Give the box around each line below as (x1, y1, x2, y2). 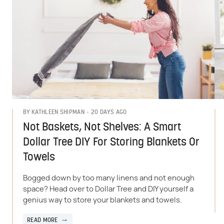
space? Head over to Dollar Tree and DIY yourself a (23, 185, 193, 193)
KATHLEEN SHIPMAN (31, 109, 84, 116)
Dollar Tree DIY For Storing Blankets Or (23, 136, 199, 148)
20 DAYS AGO (91, 109, 127, 115)
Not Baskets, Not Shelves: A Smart (23, 121, 181, 133)
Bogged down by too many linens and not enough (23, 174, 194, 182)
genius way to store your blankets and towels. (23, 196, 182, 204)
